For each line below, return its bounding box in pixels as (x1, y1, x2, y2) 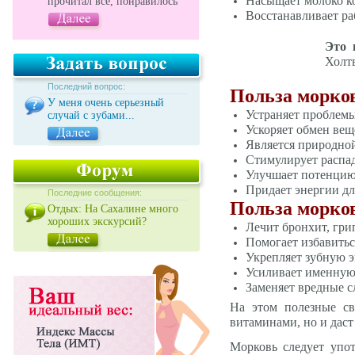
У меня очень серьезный (48, 97, 164, 109)
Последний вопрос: (48, 82, 125, 91)
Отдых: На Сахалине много (48, 203, 178, 215)
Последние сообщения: (48, 188, 142, 197)
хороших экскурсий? (48, 216, 147, 227)
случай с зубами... (48, 109, 135, 121)
